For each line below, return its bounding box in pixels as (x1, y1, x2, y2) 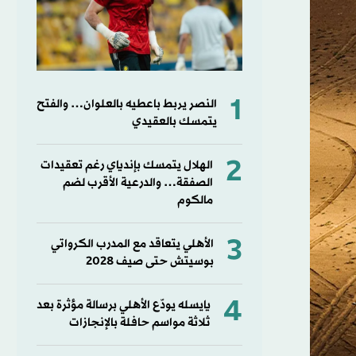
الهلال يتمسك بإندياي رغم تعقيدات (40, 157, 213, 174)
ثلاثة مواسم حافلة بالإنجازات (68, 314, 211, 331)
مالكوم (176, 192, 213, 209)
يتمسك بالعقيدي (131, 113, 217, 130)
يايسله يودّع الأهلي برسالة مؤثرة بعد (36, 296, 211, 314)
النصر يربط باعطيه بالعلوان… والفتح (36, 95, 217, 113)
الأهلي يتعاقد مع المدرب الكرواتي (50, 235, 214, 253)
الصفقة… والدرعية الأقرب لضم (62, 174, 213, 192)
